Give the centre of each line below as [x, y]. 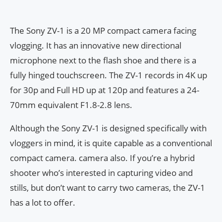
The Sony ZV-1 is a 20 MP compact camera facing [103, 31]
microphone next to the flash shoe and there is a [103, 60]
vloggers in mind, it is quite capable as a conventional [111, 143]
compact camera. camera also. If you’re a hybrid [102, 158]
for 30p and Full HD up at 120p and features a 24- [105, 90]
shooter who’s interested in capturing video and [101, 173]
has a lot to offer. [43, 203]
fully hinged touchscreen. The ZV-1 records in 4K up [109, 75]
